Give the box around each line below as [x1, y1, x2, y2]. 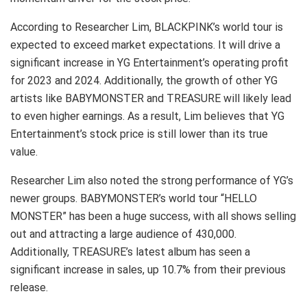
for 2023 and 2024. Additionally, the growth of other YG [10, 73, 278, 87]
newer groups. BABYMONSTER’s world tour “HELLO [10, 191, 257, 205]
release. [10, 280, 48, 294]
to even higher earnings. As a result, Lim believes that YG [10, 109, 284, 123]
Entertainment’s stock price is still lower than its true [10, 127, 268, 140]
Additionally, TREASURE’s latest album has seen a [10, 245, 250, 258]
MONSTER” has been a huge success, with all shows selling [10, 209, 296, 223]
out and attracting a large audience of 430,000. [10, 227, 236, 241]
